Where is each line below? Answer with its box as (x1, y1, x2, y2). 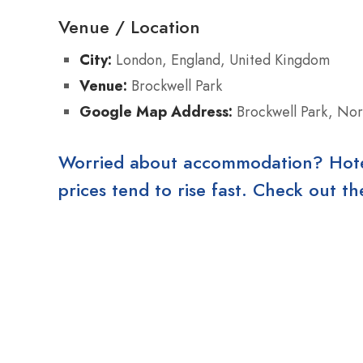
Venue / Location (58, 13, 200, 40)
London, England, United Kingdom (112, 49, 330, 70)
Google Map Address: (79, 100, 233, 122)
